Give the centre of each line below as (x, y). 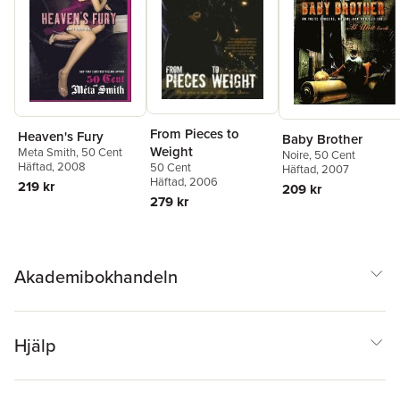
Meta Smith (47, 152)
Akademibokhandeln (96, 276)
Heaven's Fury (61, 136)
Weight (171, 151)
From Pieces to (195, 133)
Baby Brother (322, 138)
